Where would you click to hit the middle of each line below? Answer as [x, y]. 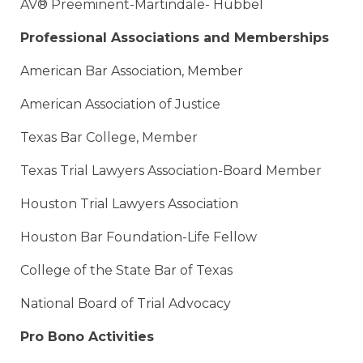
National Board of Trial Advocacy [126, 304]
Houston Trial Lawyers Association [129, 204]
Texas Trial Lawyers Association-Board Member [171, 171]
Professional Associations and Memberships [175, 38]
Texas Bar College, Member [109, 138]
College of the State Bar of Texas [126, 271]
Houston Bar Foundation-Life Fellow [139, 237]
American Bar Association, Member [132, 71]
